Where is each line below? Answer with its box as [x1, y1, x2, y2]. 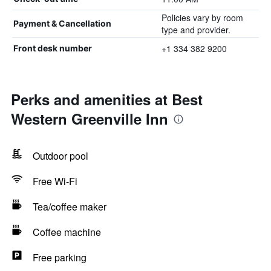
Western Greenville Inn [11, 108, 168, 129]
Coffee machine [33, 225, 101, 239]
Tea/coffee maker [33, 200, 106, 214]
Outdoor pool [33, 149, 88, 163]
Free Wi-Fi [33, 174, 77, 188]
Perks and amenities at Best [11, 89, 203, 109]
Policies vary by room [161, 11, 243, 24]
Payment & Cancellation [13, 18, 111, 28]
